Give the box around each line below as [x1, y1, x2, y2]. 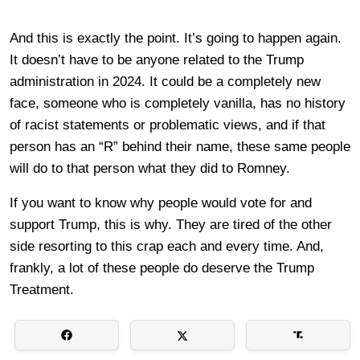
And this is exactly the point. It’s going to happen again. [10, 30, 342, 46]
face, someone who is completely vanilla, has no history [10, 95, 346, 111]
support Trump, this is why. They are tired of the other [10, 216, 332, 232]
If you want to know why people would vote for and [10, 194, 312, 211]
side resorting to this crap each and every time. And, [10, 238, 324, 254]
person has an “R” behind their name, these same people [10, 138, 350, 154]
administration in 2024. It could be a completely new [10, 73, 321, 89]
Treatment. [10, 281, 74, 297]
